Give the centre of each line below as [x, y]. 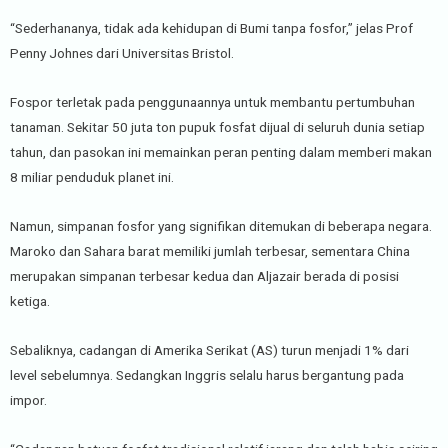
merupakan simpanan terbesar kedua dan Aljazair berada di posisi [204, 276]
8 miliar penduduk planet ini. [92, 177]
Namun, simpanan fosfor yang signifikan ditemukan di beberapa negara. [221, 226]
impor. [28, 400]
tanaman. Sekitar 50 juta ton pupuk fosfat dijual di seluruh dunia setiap [217, 127]
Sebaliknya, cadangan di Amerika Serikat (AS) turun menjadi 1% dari [209, 350]
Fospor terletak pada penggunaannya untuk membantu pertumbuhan [212, 102]
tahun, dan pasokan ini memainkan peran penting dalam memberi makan [221, 152]
